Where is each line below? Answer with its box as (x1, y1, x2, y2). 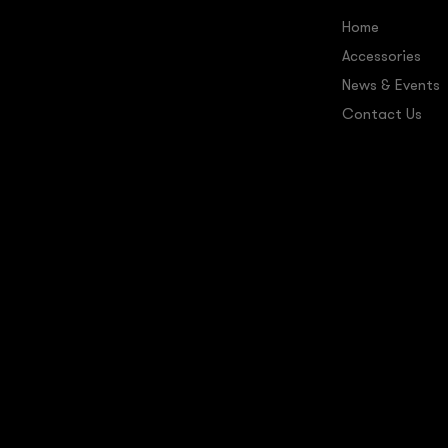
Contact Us (341, 107, 422, 123)
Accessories (341, 49, 421, 65)
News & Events (341, 78, 440, 94)
